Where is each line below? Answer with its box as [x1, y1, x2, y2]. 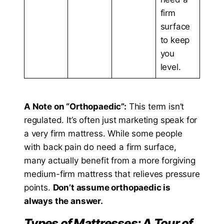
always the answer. [24, 195, 103, 206]
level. [160, 62, 181, 72]
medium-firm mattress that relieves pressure [24, 168, 200, 179]
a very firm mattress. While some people [24, 128, 182, 138]
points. [24, 182, 53, 192]
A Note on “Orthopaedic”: [24, 101, 126, 111]
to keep [160, 35, 190, 45]
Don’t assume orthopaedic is [52, 182, 171, 192]
